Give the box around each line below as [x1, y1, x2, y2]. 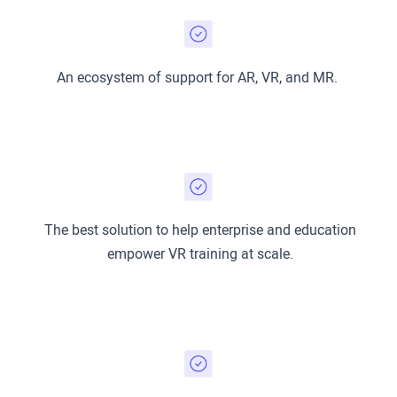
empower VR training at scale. [107, 245, 293, 263]
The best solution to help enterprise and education [44, 222, 356, 239]
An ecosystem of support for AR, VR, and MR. [56, 68, 345, 86]
